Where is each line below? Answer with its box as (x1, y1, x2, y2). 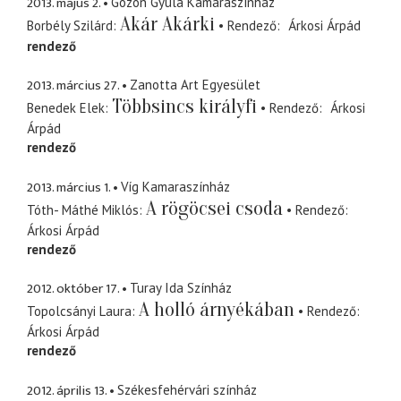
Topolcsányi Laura (27, 303, 132, 320)
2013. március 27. (27, 74, 119, 98)
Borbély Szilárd (27, 16, 113, 34)
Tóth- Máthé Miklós (27, 200, 139, 218)
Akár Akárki (120, 12, 215, 36)
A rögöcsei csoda (146, 196, 283, 220)
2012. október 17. (27, 277, 119, 301)
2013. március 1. (27, 175, 110, 199)
